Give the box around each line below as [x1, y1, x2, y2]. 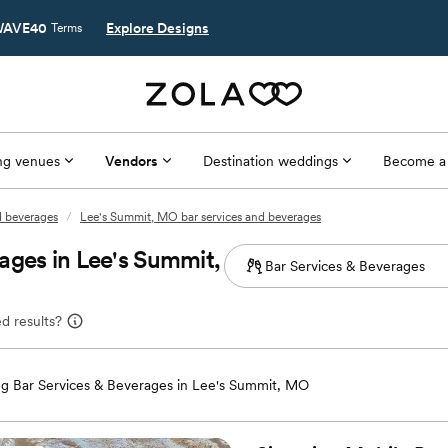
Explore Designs [106, 20, 209, 36]
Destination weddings [202, 152, 338, 169]
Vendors [104, 152, 158, 169]
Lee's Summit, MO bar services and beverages [80, 210, 321, 224]
